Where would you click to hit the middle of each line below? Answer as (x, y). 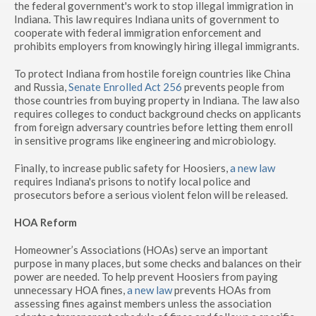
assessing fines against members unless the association (143, 303)
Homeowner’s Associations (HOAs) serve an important (141, 250)
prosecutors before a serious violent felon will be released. (151, 195)
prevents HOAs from (221, 290)
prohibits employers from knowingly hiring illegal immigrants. (157, 46)
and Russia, (41, 87)
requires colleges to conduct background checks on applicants (158, 114)
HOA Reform (45, 222)
